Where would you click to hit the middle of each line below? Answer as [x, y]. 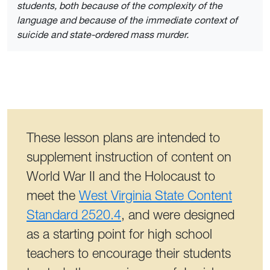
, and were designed [178, 215]
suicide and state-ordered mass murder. [103, 34]
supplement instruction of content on [129, 157]
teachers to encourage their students [129, 253]
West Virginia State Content [155, 195]
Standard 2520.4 [74, 215]
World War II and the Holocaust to [121, 176]
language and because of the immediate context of [127, 20]
